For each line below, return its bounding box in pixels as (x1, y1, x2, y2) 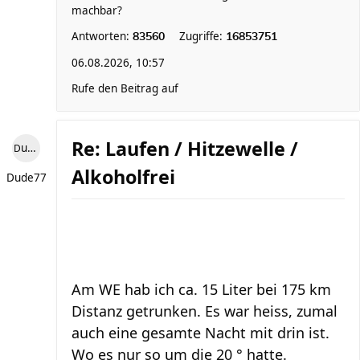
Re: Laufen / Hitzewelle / (72, 136, 298, 162)
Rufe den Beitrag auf (72, 81, 178, 96)
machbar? (72, 3, 122, 18)
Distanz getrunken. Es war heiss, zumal (72, 301, 337, 321)
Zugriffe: (179, 29, 226, 43)
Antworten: (72, 29, 133, 43)
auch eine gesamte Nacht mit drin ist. (72, 323, 329, 342)
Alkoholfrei (72, 164, 175, 190)
